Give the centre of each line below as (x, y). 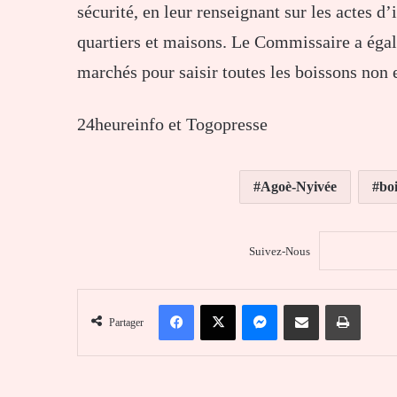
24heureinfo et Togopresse (172, 124)
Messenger (302, 303)
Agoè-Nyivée (299, 186)
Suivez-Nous (279, 251)
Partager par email (331, 303)
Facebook (217, 303)
